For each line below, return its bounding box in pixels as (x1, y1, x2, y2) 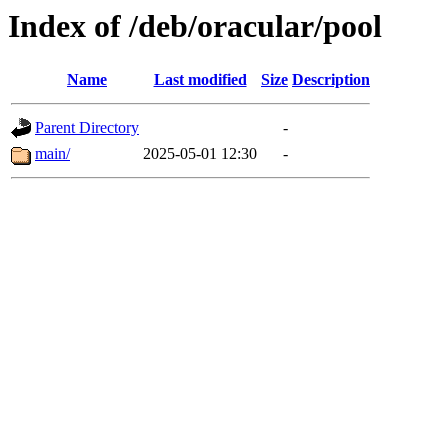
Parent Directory (35, 119, 139, 137)
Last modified (153, 71, 247, 89)
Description (292, 71, 370, 89)
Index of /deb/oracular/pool (8, 8, 382, 44)
